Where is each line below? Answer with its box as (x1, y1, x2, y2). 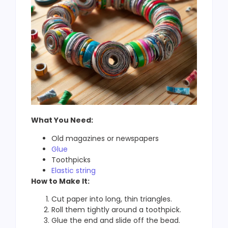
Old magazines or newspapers (51, 133, 159, 144)
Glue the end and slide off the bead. (51, 215, 180, 226)
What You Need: (31, 115, 93, 126)
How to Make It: (31, 176, 90, 186)
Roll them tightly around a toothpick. (51, 205, 181, 215)
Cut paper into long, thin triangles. (51, 194, 172, 205)
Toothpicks (51, 154, 91, 165)
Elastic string (51, 165, 96, 176)
